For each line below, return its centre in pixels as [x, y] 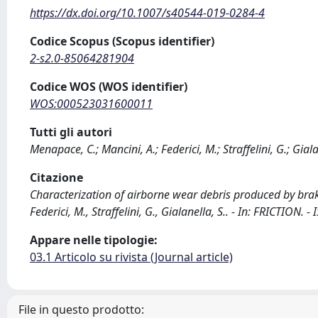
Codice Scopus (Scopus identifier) [122, 41]
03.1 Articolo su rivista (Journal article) [131, 257]
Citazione [56, 177]
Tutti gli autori [71, 132]
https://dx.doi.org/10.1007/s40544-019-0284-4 [147, 13]
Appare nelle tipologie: [94, 240]
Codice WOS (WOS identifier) [109, 87]
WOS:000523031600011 [91, 104]
